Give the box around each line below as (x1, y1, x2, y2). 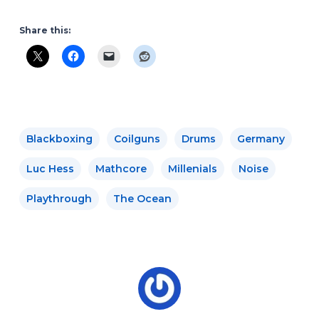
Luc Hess (26, 162, 74, 175)
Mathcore (95, 162, 147, 175)
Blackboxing (26, 132, 93, 145)
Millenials (167, 162, 217, 175)
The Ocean (113, 192, 172, 205)
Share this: (19, 24, 70, 36)
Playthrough (26, 192, 92, 205)
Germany (236, 132, 285, 145)
